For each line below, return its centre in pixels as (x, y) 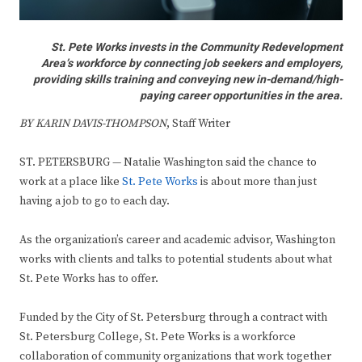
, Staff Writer (198, 124)
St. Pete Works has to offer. (89, 279)
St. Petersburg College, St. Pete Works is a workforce (158, 337)
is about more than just (257, 182)
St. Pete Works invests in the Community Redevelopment (197, 48)
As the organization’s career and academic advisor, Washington (177, 240)
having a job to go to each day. (95, 202)
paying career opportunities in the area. (241, 96)
